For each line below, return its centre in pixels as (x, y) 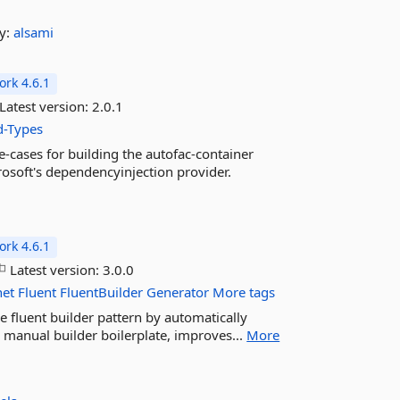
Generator (178, 292)
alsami (34, 32)
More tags (244, 292)
